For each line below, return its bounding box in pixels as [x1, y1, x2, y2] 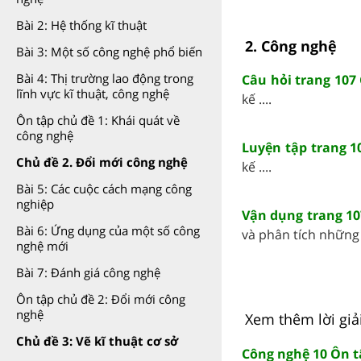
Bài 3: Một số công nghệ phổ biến [16, 44, 202, 60]
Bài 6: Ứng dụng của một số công [16, 222, 200, 239]
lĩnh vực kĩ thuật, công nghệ [16, 85, 169, 102]
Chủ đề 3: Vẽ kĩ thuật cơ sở [16, 333, 178, 349]
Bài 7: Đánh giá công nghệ [16, 264, 160, 280]
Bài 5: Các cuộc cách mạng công [16, 180, 192, 197]
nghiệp [16, 196, 54, 212]
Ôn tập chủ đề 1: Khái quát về [16, 112, 180, 128]
